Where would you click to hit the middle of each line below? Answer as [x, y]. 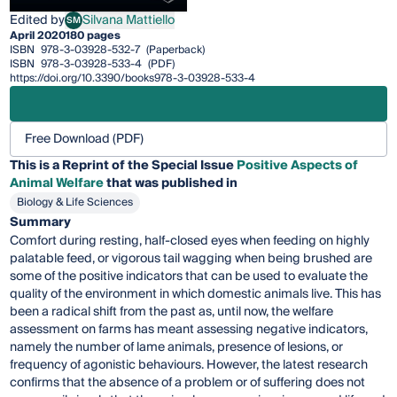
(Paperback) [175, 51]
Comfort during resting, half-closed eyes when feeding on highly [190, 241]
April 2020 [38, 36]
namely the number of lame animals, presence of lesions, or [177, 348]
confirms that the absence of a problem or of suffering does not [188, 383]
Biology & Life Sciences [75, 203]
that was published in [171, 184]
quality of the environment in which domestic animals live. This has [196, 295]
